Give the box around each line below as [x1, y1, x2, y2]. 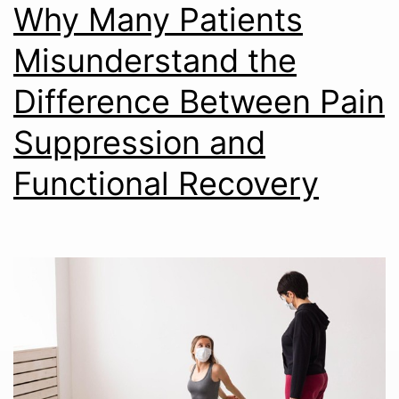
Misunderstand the [13, 41, 297, 81]
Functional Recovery [13, 164, 319, 204]
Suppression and [13, 123, 265, 163]
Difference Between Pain [13, 82, 385, 122]
